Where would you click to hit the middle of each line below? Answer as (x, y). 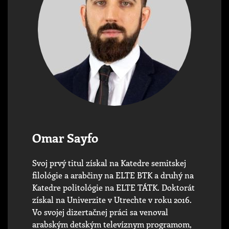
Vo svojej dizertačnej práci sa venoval (100, 212)
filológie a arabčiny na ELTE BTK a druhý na (113, 175)
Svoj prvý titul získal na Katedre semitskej (109, 163)
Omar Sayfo (65, 137)
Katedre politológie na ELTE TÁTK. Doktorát (113, 187)
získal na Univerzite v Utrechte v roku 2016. (112, 199)
